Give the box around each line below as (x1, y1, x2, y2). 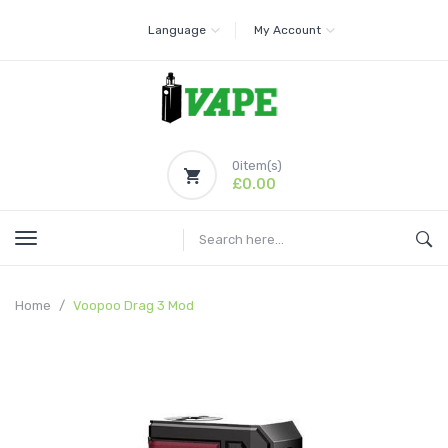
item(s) (239, 158, 282, 173)
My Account (253, 23, 321, 38)
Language (147, 23, 206, 38)
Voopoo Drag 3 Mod (73, 298, 194, 313)
